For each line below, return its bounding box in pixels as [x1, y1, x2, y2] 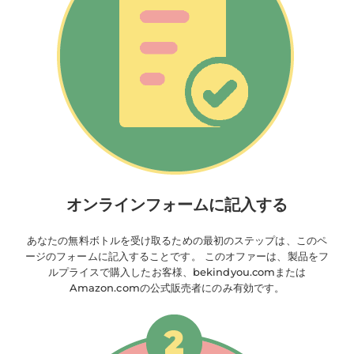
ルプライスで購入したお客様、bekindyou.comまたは [47, 265, 307, 278]
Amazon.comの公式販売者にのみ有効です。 [69, 281, 285, 294]
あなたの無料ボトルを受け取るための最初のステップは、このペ [27, 234, 327, 247]
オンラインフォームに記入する [66, 194, 288, 214]
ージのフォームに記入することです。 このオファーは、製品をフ [24, 250, 329, 262]
